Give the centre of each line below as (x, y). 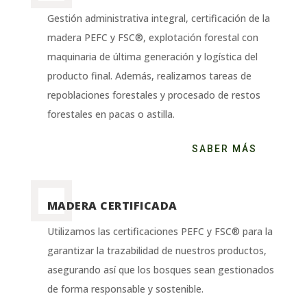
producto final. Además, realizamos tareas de (149, 76)
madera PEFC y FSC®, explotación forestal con (152, 38)
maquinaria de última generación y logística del (152, 57)
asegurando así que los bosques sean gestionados (160, 269)
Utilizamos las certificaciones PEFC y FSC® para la (160, 231)
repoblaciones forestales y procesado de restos (153, 95)
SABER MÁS (225, 148)
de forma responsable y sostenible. (125, 288)
